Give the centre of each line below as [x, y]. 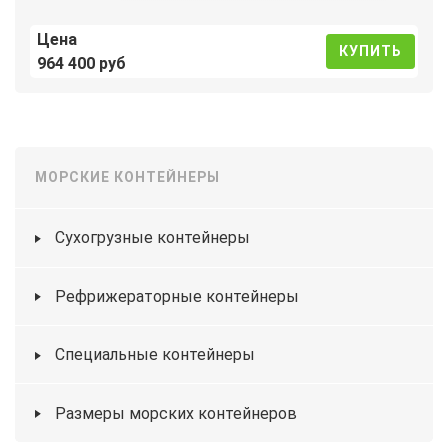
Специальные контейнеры [155, 355]
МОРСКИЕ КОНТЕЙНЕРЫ [127, 177]
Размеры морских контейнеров [176, 413]
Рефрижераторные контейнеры [177, 296]
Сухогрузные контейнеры [152, 238]
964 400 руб [81, 63]
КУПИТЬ [371, 51]
